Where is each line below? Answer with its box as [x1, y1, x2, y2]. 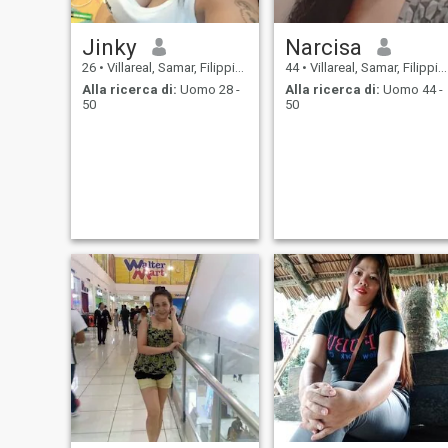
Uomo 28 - [176, 82, 240, 98]
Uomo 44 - [379, 82, 443, 98]
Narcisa [284, 33, 362, 60]
